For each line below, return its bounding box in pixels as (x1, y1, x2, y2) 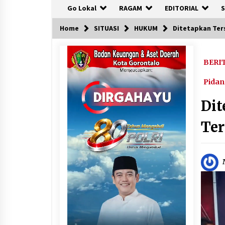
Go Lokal (67, 4, 96, 13)
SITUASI (94, 24, 119, 33)
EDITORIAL (165, 4, 198, 13)
